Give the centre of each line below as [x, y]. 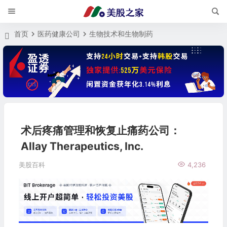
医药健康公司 [59, 34]
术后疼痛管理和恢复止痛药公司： [100, 131]
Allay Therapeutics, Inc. [82, 146]
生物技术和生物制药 [121, 34]
